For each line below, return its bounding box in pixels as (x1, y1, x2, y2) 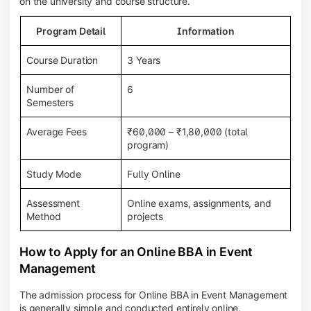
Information (177, 24, 235, 37)
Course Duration (26, 53, 99, 66)
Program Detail (36, 24, 106, 37)
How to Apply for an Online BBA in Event (19, 244, 253, 259)
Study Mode (26, 167, 81, 180)
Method (26, 210, 61, 222)
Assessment (26, 196, 80, 209)
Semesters (26, 96, 74, 108)
